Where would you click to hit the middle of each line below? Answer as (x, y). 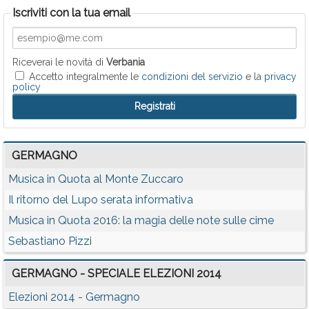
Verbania (126, 62)
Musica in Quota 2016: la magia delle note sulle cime (141, 221)
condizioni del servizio (192, 77)
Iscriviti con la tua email (71, 13)
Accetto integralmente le (85, 77)
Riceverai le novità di (59, 62)
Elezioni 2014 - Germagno (74, 297)
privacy (280, 77)
